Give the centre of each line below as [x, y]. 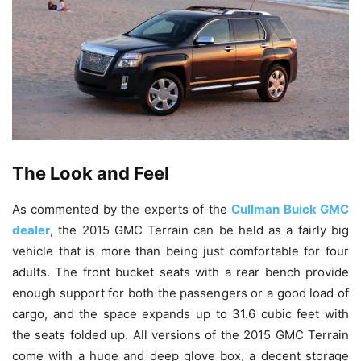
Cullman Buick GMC [290, 209]
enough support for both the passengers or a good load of [180, 293]
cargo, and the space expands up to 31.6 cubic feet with [180, 313]
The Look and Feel [91, 173]
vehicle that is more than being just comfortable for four [180, 251]
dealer [31, 230]
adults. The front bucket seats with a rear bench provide [180, 272]
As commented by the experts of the [122, 209]
